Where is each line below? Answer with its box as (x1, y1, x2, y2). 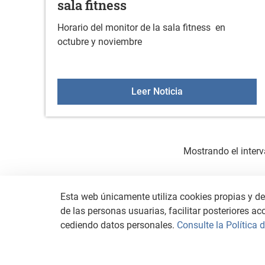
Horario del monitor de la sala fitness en (57, 22, 225, 34)
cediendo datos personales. (60, 219, 177, 231)
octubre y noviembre (57, 36, 142, 48)
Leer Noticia (131, 86, 183, 98)
